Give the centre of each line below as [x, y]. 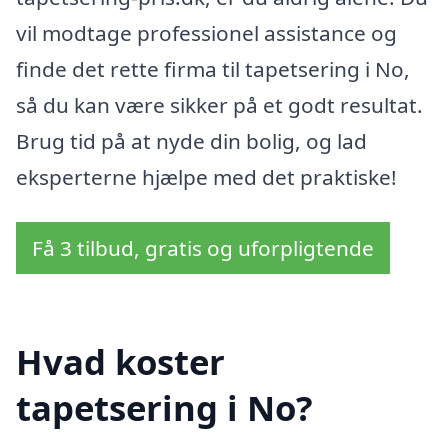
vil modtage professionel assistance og [206, 32]
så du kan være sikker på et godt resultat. [219, 104]
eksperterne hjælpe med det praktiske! [206, 176]
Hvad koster [120, 361]
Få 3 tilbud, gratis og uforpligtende [203, 248]
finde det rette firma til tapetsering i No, [213, 68]
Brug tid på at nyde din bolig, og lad [191, 140]
